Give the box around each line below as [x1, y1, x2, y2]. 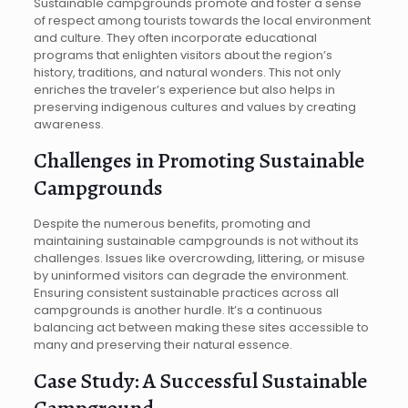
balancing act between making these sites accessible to [33, 318, 369, 336]
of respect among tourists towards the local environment [33, 11, 371, 29]
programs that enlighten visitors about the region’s [33, 46, 332, 64]
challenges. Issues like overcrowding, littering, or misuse [33, 249, 365, 267]
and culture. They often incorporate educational [33, 28, 317, 46]
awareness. [33, 115, 104, 133]
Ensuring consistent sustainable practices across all [33, 283, 339, 301]
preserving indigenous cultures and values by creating [33, 97, 356, 116]
